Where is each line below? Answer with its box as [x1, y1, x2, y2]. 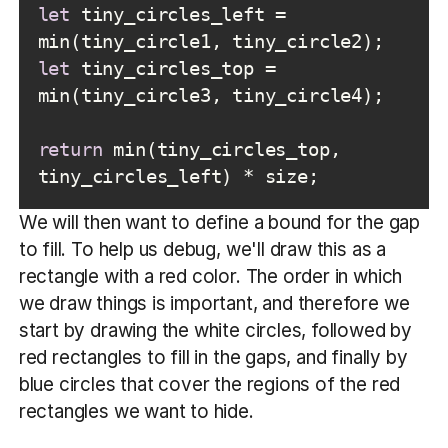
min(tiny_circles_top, [102, 139, 341, 161]
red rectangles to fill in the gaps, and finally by [18, 346, 408, 370]
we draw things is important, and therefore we [18, 292, 410, 316]
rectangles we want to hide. [18, 400, 254, 424]
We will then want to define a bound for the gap [18, 211, 420, 235]
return [37, 139, 103, 161]
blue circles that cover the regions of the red [18, 373, 401, 397]
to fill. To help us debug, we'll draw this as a [18, 238, 386, 262]
